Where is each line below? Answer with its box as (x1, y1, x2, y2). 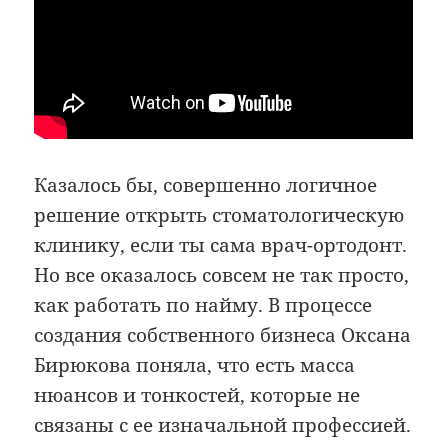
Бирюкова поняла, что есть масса (34, 351, 356, 378)
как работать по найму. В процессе (34, 291, 373, 318)
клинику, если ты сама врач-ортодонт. (34, 231, 408, 258)
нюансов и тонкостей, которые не (34, 381, 361, 408)
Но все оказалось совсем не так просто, (34, 261, 410, 288)
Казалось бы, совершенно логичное (34, 171, 378, 198)
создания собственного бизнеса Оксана (34, 321, 412, 348)
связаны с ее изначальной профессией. (34, 411, 412, 438)
